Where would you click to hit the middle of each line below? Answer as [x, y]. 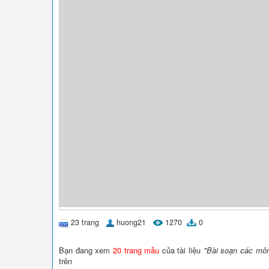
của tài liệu [181, 250]
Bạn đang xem [86, 250]
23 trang [85, 222]
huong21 [131, 222]
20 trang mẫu [136, 250]
